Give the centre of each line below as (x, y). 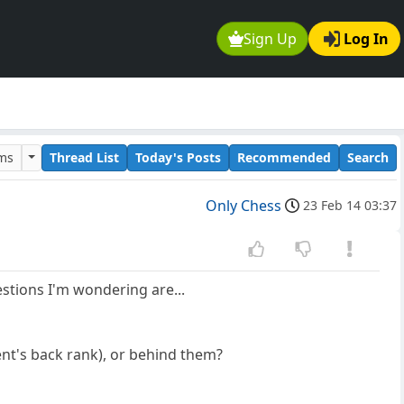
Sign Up (271, 39)
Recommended (284, 157)
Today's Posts (178, 157)
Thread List (84, 157)
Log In (366, 39)
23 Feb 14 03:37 (350, 206)
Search (368, 157)
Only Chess (243, 206)
